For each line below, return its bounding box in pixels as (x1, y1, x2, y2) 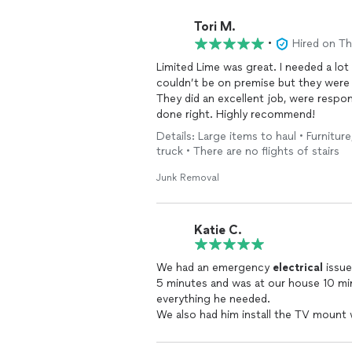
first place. (156, 324, 214, 337)
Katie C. (194, 222, 242, 237)
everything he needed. (156, 292, 273, 306)
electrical (273, 261, 323, 274)
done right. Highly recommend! (156, 108, 315, 121)
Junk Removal (156, 172, 219, 183)
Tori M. (194, 18, 236, 34)
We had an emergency (156, 261, 273, 274)
